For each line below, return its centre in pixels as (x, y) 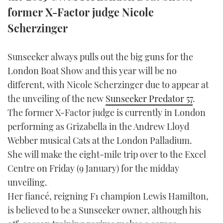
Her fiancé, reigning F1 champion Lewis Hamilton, (108, 196)
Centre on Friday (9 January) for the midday (93, 168)
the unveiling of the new (56, 98)
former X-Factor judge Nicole (81, 12)
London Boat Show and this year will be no (92, 70)
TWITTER (111, 10)
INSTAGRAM (111, 35)
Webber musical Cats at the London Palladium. (100, 140)
